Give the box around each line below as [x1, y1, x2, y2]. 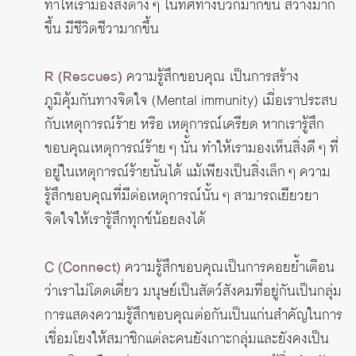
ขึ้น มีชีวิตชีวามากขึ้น [44, 19, 159, 41]
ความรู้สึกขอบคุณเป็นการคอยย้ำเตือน [121, 257, 335, 279]
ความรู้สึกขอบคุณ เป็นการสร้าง [122, 67, 299, 88]
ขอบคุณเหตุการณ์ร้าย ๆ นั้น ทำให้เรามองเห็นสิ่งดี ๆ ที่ [44, 138, 339, 160]
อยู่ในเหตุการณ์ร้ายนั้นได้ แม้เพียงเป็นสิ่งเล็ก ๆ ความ [44, 162, 331, 184]
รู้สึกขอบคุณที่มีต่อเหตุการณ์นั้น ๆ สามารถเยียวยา [44, 186, 319, 207]
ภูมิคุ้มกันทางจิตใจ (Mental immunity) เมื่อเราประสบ [44, 91, 338, 112]
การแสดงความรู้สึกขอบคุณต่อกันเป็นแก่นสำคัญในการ [44, 305, 342, 327]
